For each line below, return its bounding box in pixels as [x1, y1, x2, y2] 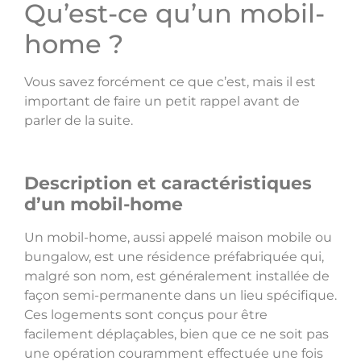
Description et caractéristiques [24, 172, 312, 195]
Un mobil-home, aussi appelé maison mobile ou [24, 230, 332, 246]
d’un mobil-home [24, 193, 183, 216]
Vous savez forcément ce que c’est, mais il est [24, 74, 316, 90]
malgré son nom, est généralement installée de [24, 268, 330, 284]
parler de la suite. [24, 113, 133, 129]
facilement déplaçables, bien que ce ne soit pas [24, 326, 329, 342]
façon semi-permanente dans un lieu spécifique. [24, 288, 337, 304]
